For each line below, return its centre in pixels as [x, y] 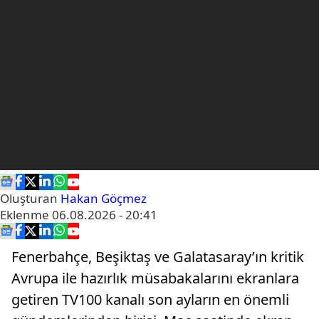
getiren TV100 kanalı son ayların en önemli [150, 300]
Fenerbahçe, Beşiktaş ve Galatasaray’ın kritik [158, 257]
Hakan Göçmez [104, 199]
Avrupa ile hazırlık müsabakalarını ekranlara [155, 278]
